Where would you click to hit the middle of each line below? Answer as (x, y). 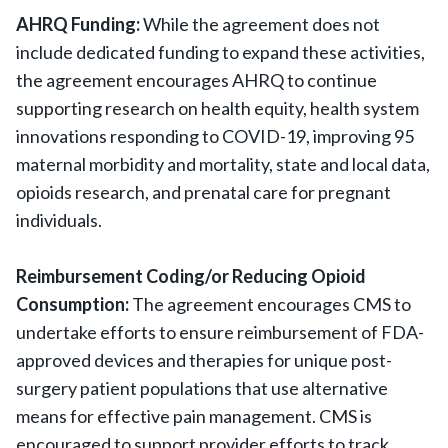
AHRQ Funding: (78, 24)
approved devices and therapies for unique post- (204, 360)
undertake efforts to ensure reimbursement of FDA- (220, 332)
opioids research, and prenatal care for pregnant (203, 192)
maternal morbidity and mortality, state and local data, (223, 164)
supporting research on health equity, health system (217, 108)
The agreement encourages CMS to (271, 304)
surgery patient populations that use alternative (202, 388)
